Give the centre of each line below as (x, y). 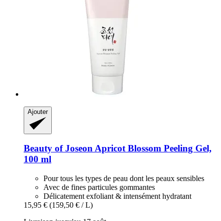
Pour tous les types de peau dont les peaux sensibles (124, 179)
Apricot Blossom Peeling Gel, (152, 148)
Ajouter (38, 111)
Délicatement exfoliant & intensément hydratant (117, 196)
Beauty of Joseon (58, 148)
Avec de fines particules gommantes (99, 187)
